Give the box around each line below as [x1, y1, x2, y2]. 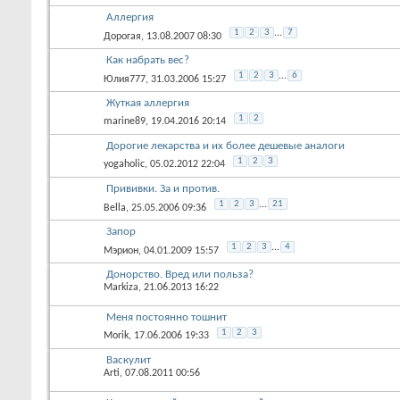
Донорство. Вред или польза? [106, 268, 254, 280]
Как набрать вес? [106, 54, 189, 66]
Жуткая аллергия [106, 96, 189, 109]
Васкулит [106, 354, 151, 366]
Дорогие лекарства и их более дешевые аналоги [106, 139, 345, 152]
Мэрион [104, 245, 138, 256]
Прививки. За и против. [106, 182, 220, 195]
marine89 [104, 115, 146, 127]
